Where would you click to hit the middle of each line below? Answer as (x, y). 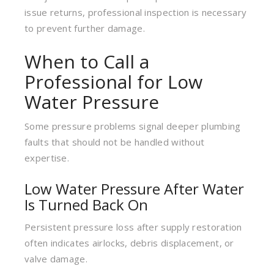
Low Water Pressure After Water (134, 189)
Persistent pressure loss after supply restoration (133, 227)
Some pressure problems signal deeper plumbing (133, 126)
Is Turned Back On (86, 205)
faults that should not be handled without (115, 142)
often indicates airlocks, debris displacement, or (129, 243)
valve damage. (56, 259)
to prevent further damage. (85, 28)
